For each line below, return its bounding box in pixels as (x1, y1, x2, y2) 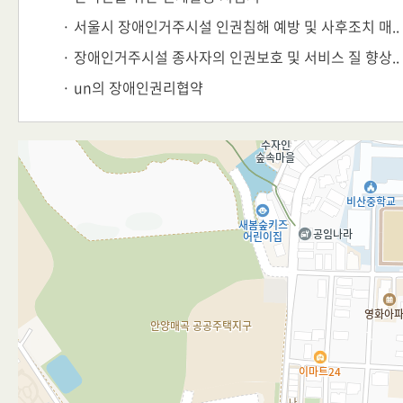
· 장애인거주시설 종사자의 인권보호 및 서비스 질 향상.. (61, 46, 399, 67)
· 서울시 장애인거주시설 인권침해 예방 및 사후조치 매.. (61, 15, 399, 37)
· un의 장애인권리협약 (61, 76, 203, 98)
